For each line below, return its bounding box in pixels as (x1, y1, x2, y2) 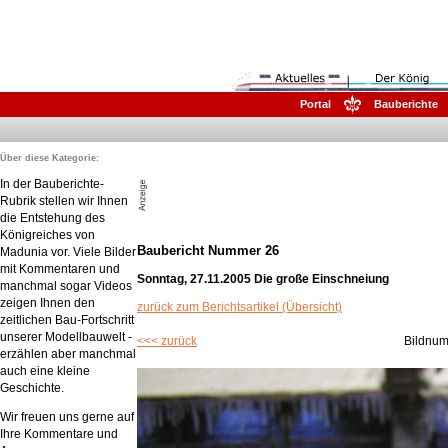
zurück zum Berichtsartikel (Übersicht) (137, 299, 342, 314)
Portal (300, 98, 331, 111)
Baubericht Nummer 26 (137, 242, 279, 258)
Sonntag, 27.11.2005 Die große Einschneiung (137, 271, 389, 286)
